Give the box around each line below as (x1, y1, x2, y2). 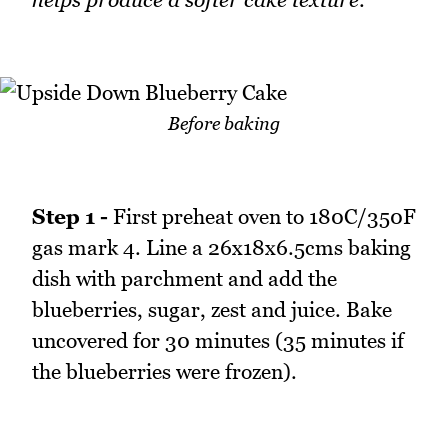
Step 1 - (32, 204, 108, 230)
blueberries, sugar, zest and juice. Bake (32, 297, 392, 323)
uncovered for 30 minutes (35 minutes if (32, 328, 404, 354)
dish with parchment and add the (32, 266, 337, 292)
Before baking (168, 113, 280, 135)
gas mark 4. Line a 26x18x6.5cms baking (32, 235, 411, 261)
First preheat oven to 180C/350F (108, 204, 416, 230)
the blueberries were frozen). (32, 359, 297, 385)
